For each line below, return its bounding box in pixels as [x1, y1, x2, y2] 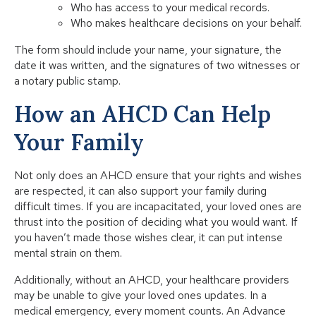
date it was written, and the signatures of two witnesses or [14, 57, 300, 73]
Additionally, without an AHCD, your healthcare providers [14, 272, 289, 287]
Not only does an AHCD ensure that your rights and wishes [14, 167, 302, 183]
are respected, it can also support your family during [14, 183, 267, 198]
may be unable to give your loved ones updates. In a [14, 287, 267, 303]
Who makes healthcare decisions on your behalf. [71, 15, 302, 30]
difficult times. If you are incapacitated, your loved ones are [14, 198, 302, 214]
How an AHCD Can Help [14, 99, 271, 128]
